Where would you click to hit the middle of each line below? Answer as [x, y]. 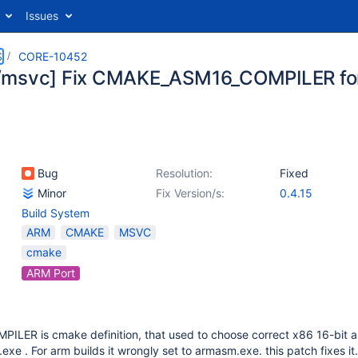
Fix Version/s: [190, 193]
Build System [56, 213]
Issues [42, 16]
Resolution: [184, 173]
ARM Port [51, 273]
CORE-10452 [53, 56]
